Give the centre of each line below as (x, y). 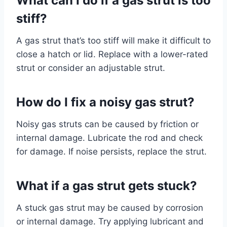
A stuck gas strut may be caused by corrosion (110, 207)
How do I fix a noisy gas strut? (105, 102)
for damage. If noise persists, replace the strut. (111, 151)
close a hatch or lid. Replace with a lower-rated (112, 54)
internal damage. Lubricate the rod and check (109, 138)
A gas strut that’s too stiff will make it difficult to (113, 40)
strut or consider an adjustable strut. (91, 68)
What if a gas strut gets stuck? (107, 185)
